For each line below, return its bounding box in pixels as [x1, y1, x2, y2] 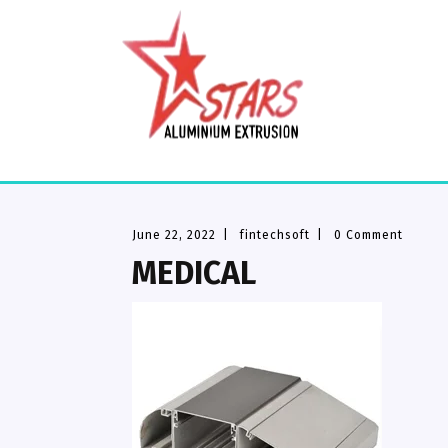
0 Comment [334, 228, 404, 242]
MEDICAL [132, 254, 256, 292]
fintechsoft [240, 228, 311, 242]
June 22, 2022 [132, 228, 216, 242]
